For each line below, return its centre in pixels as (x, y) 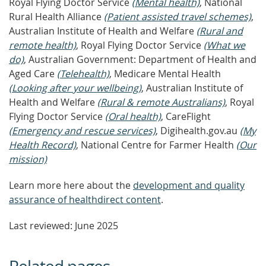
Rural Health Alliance (56, 17)
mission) (28, 159)
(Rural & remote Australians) (161, 102)
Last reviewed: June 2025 (64, 226)
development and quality (189, 185)
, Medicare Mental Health (165, 74)
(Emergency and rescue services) (82, 131)
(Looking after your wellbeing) (75, 88)
